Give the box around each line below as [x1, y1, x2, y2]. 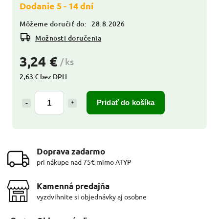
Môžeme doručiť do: [20, 19, 87, 28]
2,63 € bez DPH [20, 71, 67, 81]
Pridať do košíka [96, 98, 155, 107]
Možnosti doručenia [35, 33, 101, 43]
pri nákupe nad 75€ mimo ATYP [37, 157, 131, 166]
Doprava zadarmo [37, 146, 105, 156]
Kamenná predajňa [37, 180, 109, 191]
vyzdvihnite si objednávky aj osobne [37, 192, 147, 201]
